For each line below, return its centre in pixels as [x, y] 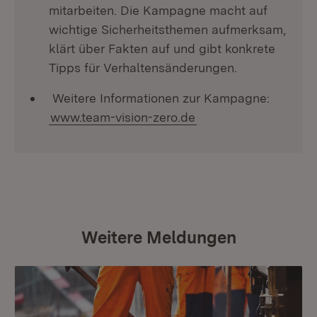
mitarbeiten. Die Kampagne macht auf [158, 10]
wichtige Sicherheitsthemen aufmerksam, [167, 29]
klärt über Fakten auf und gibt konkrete [162, 48]
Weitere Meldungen [158, 237]
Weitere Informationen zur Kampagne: [159, 98]
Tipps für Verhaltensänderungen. [143, 68]
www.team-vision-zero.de [123, 117]
